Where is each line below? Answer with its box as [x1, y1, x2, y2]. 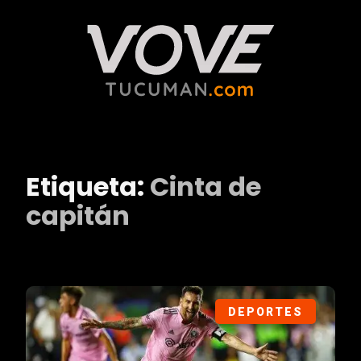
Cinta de [150, 168, 261, 205]
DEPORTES [227, 305, 303, 319]
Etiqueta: [26, 168, 150, 205]
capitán [26, 197, 130, 234]
